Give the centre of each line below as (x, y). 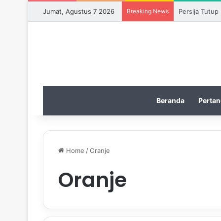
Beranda (170, 100)
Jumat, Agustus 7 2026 (79, 11)
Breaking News (148, 11)
